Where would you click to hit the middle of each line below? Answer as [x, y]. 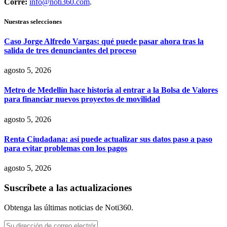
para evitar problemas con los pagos [66, 148]
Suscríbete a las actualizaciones [68, 187]
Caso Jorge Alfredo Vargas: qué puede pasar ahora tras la [104, 41]
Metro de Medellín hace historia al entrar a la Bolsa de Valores [111, 90]
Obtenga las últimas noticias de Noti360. [69, 207]
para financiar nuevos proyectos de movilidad [82, 99]
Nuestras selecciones [33, 21]
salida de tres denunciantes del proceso [70, 50]
